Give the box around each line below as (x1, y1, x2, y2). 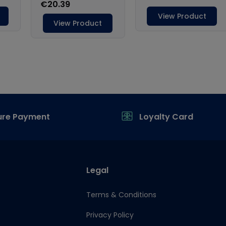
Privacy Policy (86, 210, 134, 220)
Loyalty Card (139, 111, 193, 123)
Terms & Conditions (86, 190, 156, 200)
